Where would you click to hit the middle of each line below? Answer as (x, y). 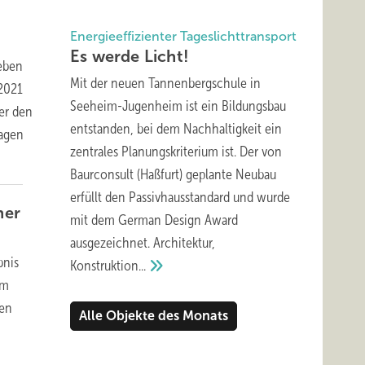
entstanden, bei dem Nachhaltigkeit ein (176, 129)
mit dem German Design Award (154, 220)
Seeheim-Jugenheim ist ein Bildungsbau (178, 106)
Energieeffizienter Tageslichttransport (183, 36)
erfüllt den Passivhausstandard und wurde (180, 197)
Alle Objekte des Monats (154, 316)
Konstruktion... (108, 266)
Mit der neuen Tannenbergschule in (165, 83)
